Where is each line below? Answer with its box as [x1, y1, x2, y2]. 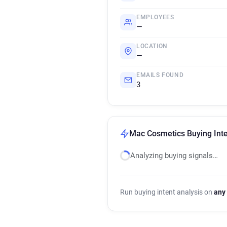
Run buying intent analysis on [120, 188, 214, 196]
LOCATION [136, 43, 168, 50]
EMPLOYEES [136, 14, 174, 21]
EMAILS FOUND [136, 71, 184, 79]
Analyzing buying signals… [130, 151, 218, 160]
